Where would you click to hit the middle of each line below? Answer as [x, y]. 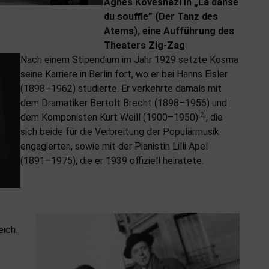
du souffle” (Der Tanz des [161, 17]
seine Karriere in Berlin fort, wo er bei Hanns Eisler [124, 74]
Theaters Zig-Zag [144, 46]
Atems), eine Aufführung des [169, 31]
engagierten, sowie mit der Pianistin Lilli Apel [114, 147]
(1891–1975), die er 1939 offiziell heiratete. [112, 161]
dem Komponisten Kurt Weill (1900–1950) [109, 118]
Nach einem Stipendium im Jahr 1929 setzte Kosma [129, 60]
